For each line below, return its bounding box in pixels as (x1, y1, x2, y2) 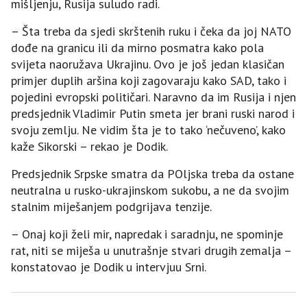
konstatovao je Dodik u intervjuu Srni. (11, 258, 206, 275)
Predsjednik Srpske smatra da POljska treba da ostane (11, 165, 294, 182)
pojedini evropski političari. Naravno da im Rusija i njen (11, 88, 296, 105)
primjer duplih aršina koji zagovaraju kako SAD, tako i (11, 72, 286, 88)
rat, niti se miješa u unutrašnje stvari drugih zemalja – (11, 242, 291, 258)
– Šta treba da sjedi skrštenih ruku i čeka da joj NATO (11, 23, 291, 39)
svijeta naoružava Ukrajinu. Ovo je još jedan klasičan (11, 56, 284, 72)
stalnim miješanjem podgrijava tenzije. (11, 198, 212, 214)
